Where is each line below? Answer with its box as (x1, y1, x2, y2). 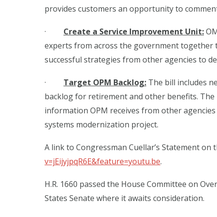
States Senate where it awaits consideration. (45, 192, 204, 203)
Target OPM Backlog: (63, 77, 146, 88)
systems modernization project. (45, 119, 158, 130)
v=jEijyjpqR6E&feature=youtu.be (45, 155, 160, 167)
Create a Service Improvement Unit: (63, 26, 204, 37)
